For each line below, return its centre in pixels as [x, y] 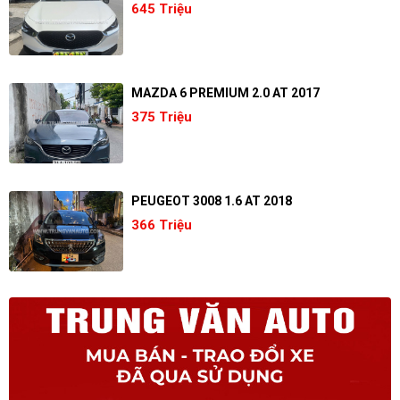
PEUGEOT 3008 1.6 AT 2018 [211, 201]
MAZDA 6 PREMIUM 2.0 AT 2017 [225, 93]
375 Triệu [161, 117]
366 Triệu [161, 225]
